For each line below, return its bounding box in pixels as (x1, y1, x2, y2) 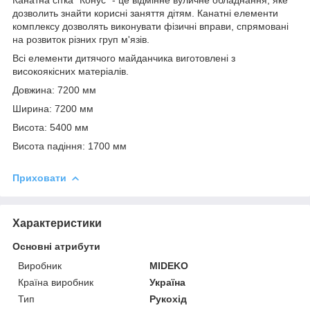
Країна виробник (18, 276, 93, 288)
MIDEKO (149, 259, 189, 271)
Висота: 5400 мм (12, 121, 89, 133)
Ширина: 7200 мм (12, 102, 93, 114)
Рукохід (149, 293, 188, 304)
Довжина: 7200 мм (12, 84, 96, 95)
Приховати (12, 172, 66, 183)
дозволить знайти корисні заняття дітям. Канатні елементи (12, 7, 278, 19)
